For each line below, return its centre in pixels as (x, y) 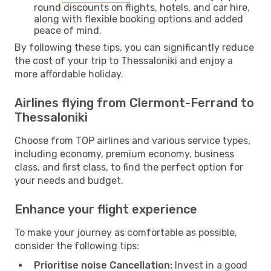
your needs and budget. (69, 180)
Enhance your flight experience (106, 209)
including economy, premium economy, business (124, 154)
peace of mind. (68, 30)
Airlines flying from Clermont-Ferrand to (134, 103)
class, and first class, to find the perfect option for (129, 167)
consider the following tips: (77, 246)
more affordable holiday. (69, 74)
